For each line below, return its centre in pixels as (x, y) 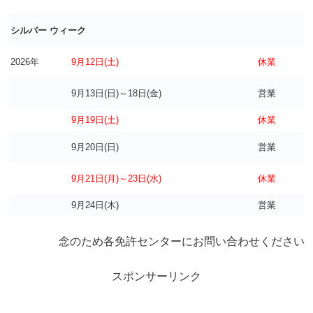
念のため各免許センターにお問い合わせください (182, 241)
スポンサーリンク (156, 277)
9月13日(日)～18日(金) (116, 93)
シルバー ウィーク (48, 30)
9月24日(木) (95, 205)
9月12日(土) (95, 61)
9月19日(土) (95, 119)
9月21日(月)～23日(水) (116, 178)
